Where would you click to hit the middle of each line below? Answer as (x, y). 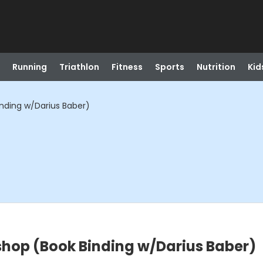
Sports (169, 67)
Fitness (127, 67)
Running (29, 67)
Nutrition (216, 67)
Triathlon (79, 67)
